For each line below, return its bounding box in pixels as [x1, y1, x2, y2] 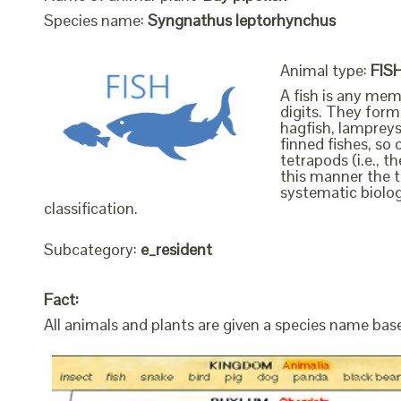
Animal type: [280, 59, 371, 81]
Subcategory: [44, 238, 141, 260]
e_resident [141, 238, 212, 260]
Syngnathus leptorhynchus [148, 9, 336, 30]
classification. [44, 197, 138, 218]
